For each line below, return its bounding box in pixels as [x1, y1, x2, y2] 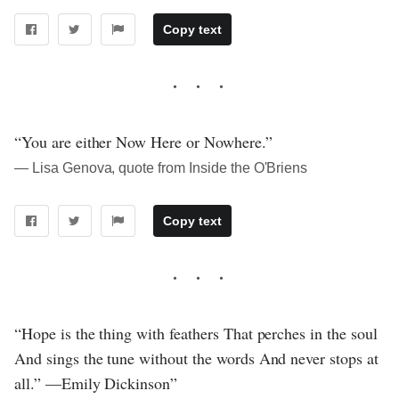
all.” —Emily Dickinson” [14, 371, 178, 394]
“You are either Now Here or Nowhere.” [14, 130, 273, 152]
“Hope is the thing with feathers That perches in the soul [14, 322, 378, 344]
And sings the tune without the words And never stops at [14, 346, 379, 369]
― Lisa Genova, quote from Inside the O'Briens [14, 159, 308, 175]
